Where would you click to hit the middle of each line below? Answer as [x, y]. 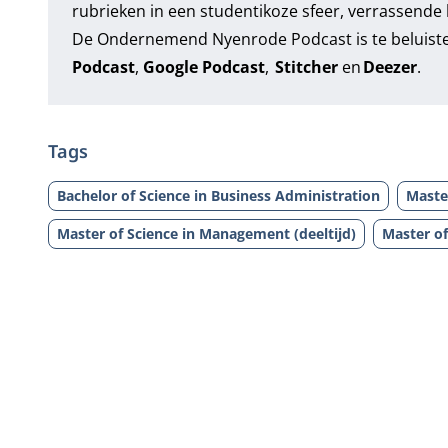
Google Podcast [203, 67]
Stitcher [305, 67]
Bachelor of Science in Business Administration [218, 195]
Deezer [389, 67]
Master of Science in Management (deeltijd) [206, 233]
